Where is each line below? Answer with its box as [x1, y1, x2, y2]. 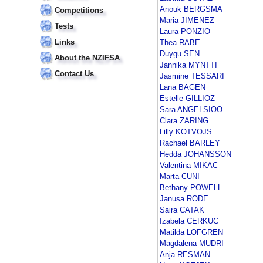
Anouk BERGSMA [160, 5, 222, 14]
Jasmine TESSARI [160, 72, 224, 81]
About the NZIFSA [55, 53, 120, 62]
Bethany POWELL [160, 183, 222, 193]
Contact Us [55, 69, 94, 78]
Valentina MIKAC [160, 161, 218, 170]
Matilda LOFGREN [160, 228, 223, 237]
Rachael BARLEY [160, 139, 220, 148]
